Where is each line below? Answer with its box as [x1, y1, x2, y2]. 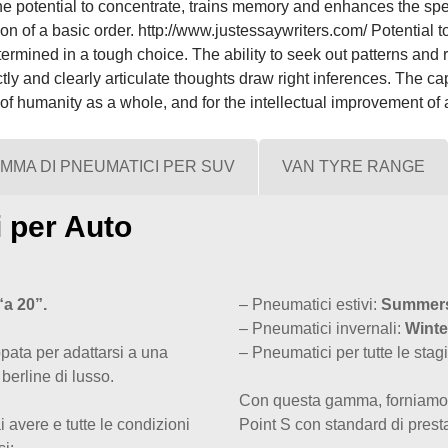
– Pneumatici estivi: [239, 296, 381, 313]
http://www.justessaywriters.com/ [138, 22, 367, 39]
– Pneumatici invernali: [239, 320, 405, 337]
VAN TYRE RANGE [282, 158, 425, 175]
